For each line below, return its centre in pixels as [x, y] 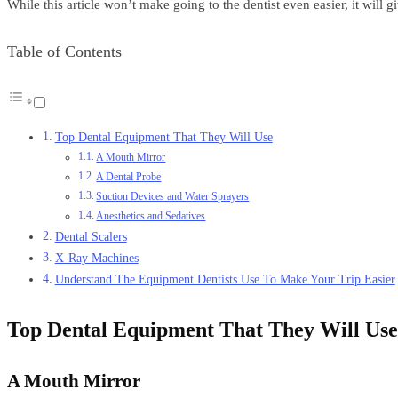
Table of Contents [64, 52]
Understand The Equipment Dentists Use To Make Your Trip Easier [225, 279]
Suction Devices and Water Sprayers [173, 196]
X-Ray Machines [96, 258]
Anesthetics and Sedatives [151, 216]
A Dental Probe [129, 177]
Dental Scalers [91, 237]
